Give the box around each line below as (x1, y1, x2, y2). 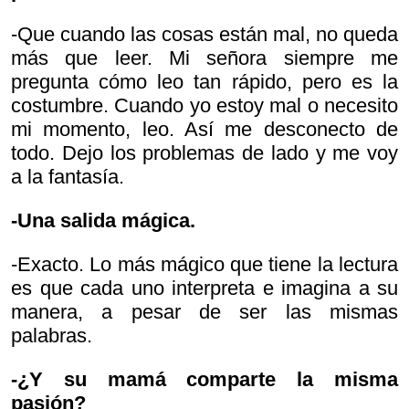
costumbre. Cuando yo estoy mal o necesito (11, 93, 398, 117)
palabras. (11, 323, 92, 347)
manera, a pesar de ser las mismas (11, 299, 398, 323)
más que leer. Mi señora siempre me (11, 46, 398, 69)
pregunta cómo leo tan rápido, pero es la (11, 69, 398, 93)
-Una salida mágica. (11, 208, 195, 232)
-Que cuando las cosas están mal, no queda (11, 22, 398, 46)
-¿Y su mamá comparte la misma (11, 367, 398, 391)
